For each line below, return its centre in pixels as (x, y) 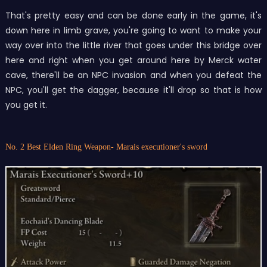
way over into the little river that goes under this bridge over (133, 45)
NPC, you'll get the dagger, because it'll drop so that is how (133, 90)
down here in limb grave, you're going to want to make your (133, 30)
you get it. (26, 105)
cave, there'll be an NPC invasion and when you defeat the (133, 75)
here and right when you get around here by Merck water (133, 60)
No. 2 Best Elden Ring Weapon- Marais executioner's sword (106, 147)
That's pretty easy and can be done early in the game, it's (133, 15)
